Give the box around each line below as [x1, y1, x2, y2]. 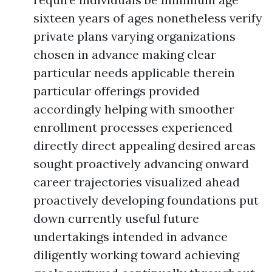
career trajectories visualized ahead [33, 174, 240, 189]
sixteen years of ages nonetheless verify [33, 10, 262, 25]
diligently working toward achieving [33, 247, 239, 262]
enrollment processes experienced [33, 120, 233, 135]
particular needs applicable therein [33, 65, 235, 80]
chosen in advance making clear [33, 47, 216, 62]
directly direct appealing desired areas [33, 138, 256, 153]
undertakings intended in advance [33, 229, 228, 244]
